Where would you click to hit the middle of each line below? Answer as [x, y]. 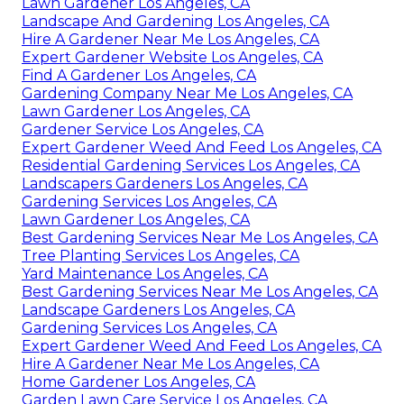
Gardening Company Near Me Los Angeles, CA [187, 94]
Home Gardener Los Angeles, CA [138, 382]
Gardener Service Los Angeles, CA [142, 130]
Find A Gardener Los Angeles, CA [139, 76]
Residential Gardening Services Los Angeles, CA [191, 166]
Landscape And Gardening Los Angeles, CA [175, 22]
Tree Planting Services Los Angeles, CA [161, 256]
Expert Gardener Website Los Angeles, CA [172, 58]
